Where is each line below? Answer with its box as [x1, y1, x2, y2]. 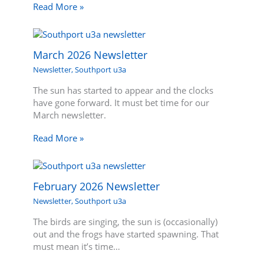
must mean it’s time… [33, 240, 121, 252]
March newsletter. [33, 109, 107, 121]
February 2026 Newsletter [33, 179, 160, 193]
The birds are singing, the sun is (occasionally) [33, 215, 218, 227]
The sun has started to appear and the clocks [33, 84, 214, 97]
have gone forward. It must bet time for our [33, 97, 210, 109]
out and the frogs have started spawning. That [33, 227, 219, 240]
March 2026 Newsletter [33, 48, 148, 62]
